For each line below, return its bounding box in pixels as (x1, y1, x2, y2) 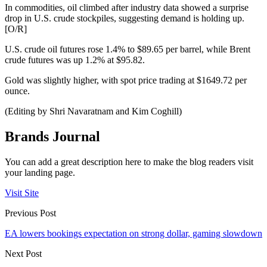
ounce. (5, 86, 30, 97)
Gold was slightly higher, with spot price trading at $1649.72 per (5, 75, 247, 86)
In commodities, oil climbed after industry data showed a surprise (5, 2, 249, 13)
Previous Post (5, 208, 56, 219)
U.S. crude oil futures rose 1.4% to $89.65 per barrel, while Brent (5, 44, 250, 55)
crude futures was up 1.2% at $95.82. (5, 55, 145, 66)
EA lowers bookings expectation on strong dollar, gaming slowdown (5, 228, 262, 239)
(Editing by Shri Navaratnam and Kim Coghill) (5, 106, 182, 117)
